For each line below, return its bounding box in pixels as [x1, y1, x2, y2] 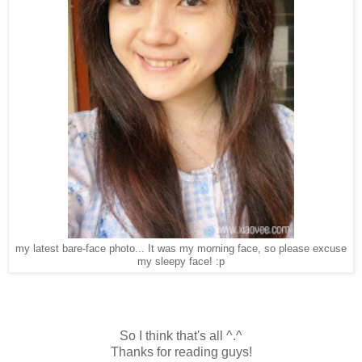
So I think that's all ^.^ [120, 329, 242, 343]
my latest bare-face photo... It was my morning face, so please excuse [15, 243, 347, 255]
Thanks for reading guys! [110, 345, 252, 360]
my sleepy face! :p [137, 256, 225, 268]
